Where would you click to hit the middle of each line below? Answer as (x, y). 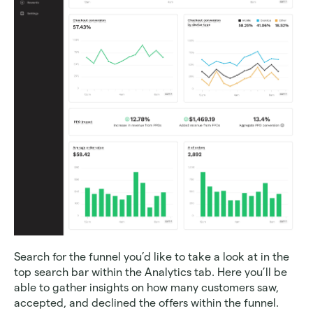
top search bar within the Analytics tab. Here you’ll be (151, 272)
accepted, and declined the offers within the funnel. (148, 303)
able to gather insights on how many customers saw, (146, 288)
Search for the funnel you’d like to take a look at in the (152, 257)
